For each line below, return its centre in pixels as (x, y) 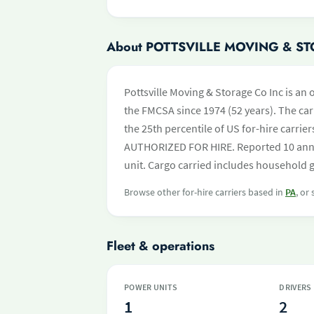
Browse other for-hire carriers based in (205, 192)
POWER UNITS (151, 287)
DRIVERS (295, 287)
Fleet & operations (161, 246)
